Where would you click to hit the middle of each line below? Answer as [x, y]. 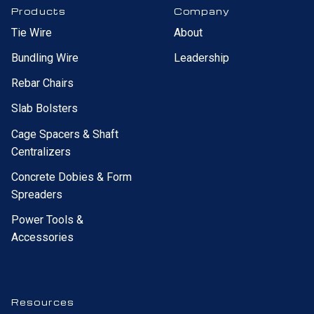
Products [39, 11]
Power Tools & [47, 219]
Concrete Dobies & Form [71, 177]
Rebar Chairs [42, 83]
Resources [43, 302]
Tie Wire [32, 32]
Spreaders [37, 194]
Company [202, 11]
